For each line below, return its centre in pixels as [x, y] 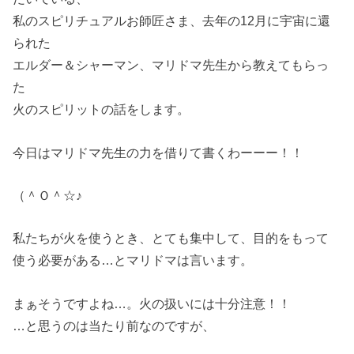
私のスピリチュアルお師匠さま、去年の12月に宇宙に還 [172, 21]
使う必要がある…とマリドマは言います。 [133, 260]
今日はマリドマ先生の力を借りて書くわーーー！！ [158, 152]
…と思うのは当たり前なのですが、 [114, 325]
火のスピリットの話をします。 [102, 109]
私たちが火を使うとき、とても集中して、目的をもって [171, 238]
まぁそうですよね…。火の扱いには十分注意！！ [152, 303]
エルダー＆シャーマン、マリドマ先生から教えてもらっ [171, 65]
